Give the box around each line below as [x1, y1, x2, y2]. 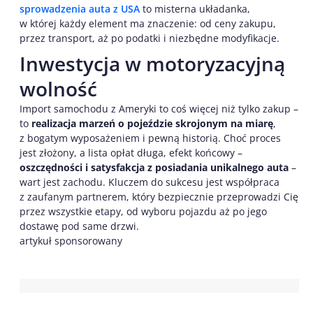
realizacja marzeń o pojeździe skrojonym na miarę [31, 117, 273, 131]
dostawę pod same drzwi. [20, 219, 139, 233]
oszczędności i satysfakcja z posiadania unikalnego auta [20, 161, 289, 175]
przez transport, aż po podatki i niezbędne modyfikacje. [20, 31, 279, 45]
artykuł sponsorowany [20, 234, 122, 248]
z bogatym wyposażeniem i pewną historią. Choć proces [20, 131, 281, 145]
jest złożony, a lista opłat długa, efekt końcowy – [20, 146, 242, 160]
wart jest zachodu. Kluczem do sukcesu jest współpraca [20, 175, 279, 189]
